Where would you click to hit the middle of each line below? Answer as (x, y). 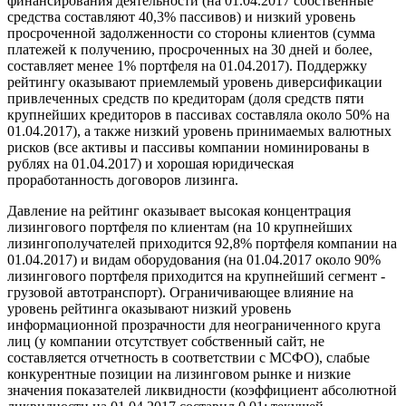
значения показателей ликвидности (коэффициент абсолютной (202, 391)
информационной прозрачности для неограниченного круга (194, 325)
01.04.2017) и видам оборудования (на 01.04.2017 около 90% (194, 260)
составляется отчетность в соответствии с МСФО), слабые (188, 358)
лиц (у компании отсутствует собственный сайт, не (166, 342)
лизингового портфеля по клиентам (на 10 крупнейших (180, 227)
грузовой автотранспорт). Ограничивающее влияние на (180, 293)
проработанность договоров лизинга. (123, 180)
